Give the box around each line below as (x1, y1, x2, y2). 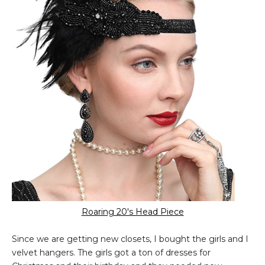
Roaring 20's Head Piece (81, 206, 184, 218)
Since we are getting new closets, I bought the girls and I (12, 234, 248, 245)
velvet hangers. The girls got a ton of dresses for (12, 247, 211, 258)
